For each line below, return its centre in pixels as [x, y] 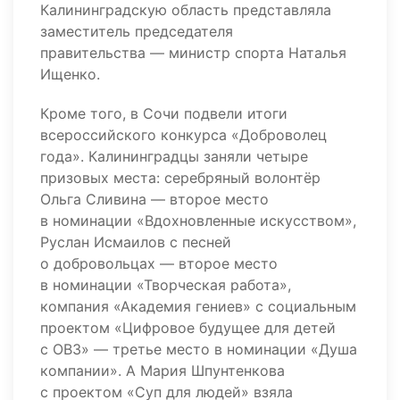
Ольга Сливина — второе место [154, 199]
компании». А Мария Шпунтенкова [162, 371]
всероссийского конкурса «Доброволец [183, 135]
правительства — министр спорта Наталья [193, 53]
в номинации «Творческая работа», [166, 285]
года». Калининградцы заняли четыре [174, 156]
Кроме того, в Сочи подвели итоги [164, 113]
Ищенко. [70, 74]
